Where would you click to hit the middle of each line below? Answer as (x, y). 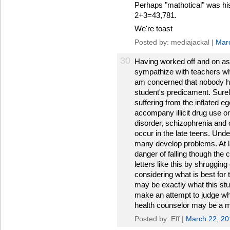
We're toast (154, 28)
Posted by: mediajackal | (175, 42)
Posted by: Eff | (160, 219)
